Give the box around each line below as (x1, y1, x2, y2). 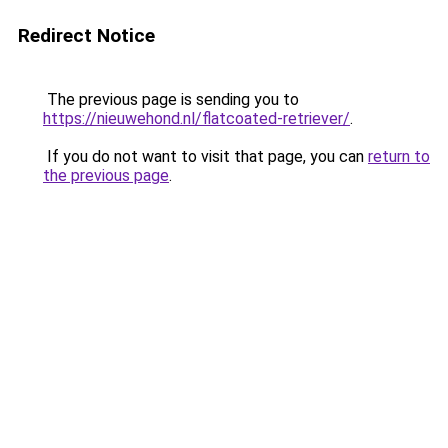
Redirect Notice (18, 24, 155, 47)
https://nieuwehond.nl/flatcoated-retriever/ (43, 109, 350, 128)
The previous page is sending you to (43, 90, 299, 109)
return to (368, 147, 430, 166)
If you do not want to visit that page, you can (43, 147, 368, 166)
